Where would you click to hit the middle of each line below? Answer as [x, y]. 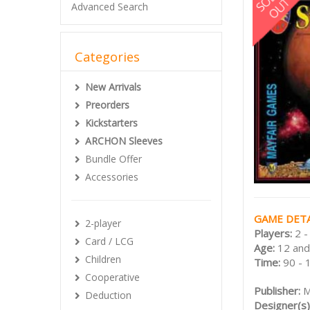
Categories [107, 57]
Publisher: [279, 290]
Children [103, 259]
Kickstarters [111, 123]
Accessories [112, 177]
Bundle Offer [113, 159]
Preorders [107, 105]
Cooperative [112, 277]
